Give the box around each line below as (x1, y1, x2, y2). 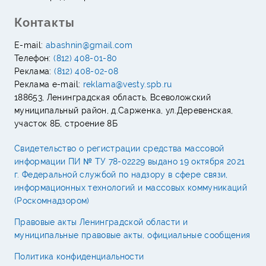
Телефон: (14, 53, 54, 63)
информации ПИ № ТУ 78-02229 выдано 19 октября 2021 (14, 156, 245, 166)
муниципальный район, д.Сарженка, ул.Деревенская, (14, 105, 233, 115)
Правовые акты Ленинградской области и (14, 217, 188, 227)
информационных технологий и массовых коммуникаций (14, 182, 248, 192)
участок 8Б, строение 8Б (14, 118, 118, 128)
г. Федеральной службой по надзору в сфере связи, (14, 169, 228, 179)
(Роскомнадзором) (14, 195, 90, 205)
